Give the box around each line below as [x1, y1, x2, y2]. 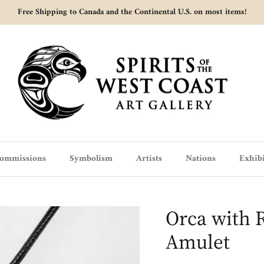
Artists [136, 151, 162, 167]
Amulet [165, 228, 230, 256]
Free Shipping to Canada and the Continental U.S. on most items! [17, 4, 247, 19]
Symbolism [69, 151, 113, 167]
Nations [185, 151, 216, 167]
